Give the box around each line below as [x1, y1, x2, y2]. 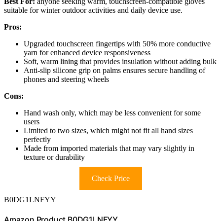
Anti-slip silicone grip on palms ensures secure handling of [24, 66, 205, 75]
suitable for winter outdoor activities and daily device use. [4, 6, 183, 15]
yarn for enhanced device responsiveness [24, 48, 150, 57]
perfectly [24, 135, 51, 144]
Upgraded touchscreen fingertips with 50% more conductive [24, 39, 211, 48]
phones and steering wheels [24, 75, 109, 84]
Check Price [91, 174, 130, 183]
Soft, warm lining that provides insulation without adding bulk [24, 57, 217, 66]
